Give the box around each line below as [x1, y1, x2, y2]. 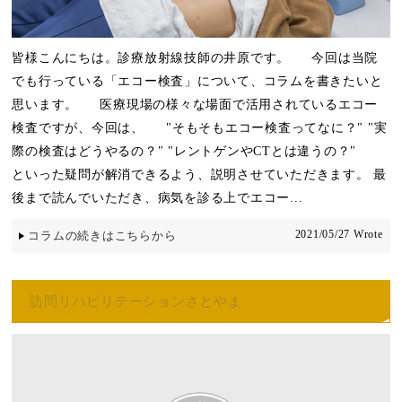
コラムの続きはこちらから [28, 228, 177, 242]
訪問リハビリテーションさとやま [30, 293, 242, 309]
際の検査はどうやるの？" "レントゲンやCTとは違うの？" [12, 144, 374, 158]
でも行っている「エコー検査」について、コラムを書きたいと [12, 74, 383, 88]
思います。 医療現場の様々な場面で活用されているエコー [12, 97, 379, 111]
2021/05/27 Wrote [294, 227, 383, 240]
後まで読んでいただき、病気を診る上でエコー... [12, 190, 303, 205]
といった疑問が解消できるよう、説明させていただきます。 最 [12, 167, 388, 181]
